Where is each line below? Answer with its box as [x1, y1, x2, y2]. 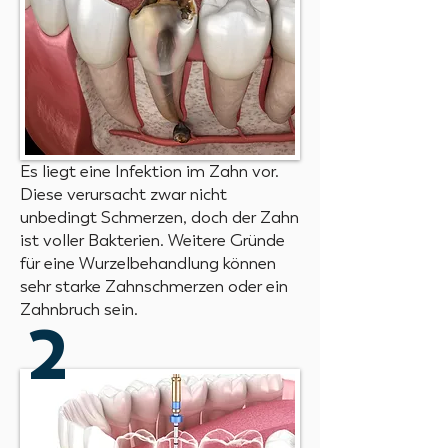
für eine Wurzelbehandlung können [20, 253, 276, 273]
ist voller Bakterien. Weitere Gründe [20, 230, 285, 250]
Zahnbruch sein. [20, 299, 138, 319]
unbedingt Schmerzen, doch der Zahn [20, 207, 299, 227]
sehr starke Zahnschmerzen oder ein [20, 276, 288, 296]
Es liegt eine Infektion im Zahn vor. [20, 161, 279, 181]
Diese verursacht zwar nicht [20, 184, 227, 204]
